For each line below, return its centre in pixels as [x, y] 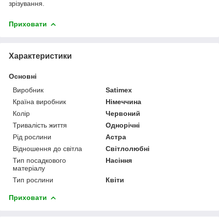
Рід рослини [32, 137]
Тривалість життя [40, 125]
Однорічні [123, 125]
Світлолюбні [128, 148]
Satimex [119, 90]
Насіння [119, 160]
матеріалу [29, 168]
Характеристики [40, 56]
